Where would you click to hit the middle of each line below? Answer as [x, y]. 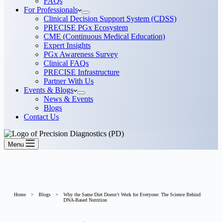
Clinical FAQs [66, 63]
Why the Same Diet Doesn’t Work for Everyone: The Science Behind [132, 194]
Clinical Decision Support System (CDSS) [110, 19]
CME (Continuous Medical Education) [104, 36]
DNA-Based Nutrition [85, 200]
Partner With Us [69, 81]
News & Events [68, 99]
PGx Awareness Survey [81, 54]
